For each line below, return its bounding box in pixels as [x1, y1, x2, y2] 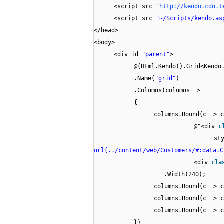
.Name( [134, 75, 155, 82]
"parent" [142, 51, 170, 58]
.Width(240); [164, 171, 206, 178]
